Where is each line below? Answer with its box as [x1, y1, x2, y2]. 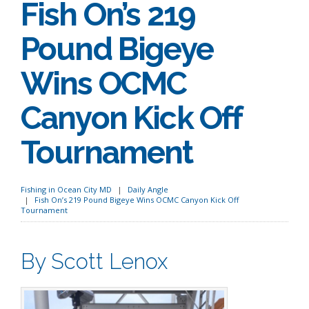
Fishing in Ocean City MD [21, 183, 112, 195]
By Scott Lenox [21, 248, 168, 274]
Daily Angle [128, 183, 168, 195]
